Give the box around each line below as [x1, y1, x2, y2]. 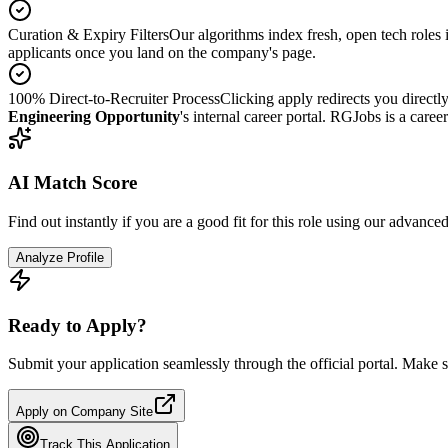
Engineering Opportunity [8, 107, 180, 125]
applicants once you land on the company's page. [8, 43, 316, 61]
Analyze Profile [16, 249, 104, 265]
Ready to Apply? [8, 314, 147, 336]
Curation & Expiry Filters [8, 25, 169, 43]
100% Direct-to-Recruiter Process [8, 89, 220, 107]
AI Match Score [8, 172, 137, 194]
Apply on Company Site [16, 404, 153, 420]
